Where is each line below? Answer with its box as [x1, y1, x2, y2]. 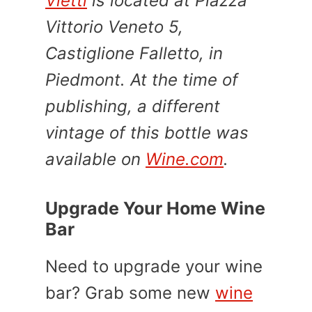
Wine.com [146, 148, 224, 169]
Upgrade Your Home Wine [45, 197, 265, 219]
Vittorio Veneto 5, [45, 16, 183, 37]
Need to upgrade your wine [45, 256, 263, 276]
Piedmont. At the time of [45, 69, 238, 90]
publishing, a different [45, 95, 220, 116]
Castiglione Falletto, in [45, 42, 223, 63]
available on [45, 148, 146, 169]
